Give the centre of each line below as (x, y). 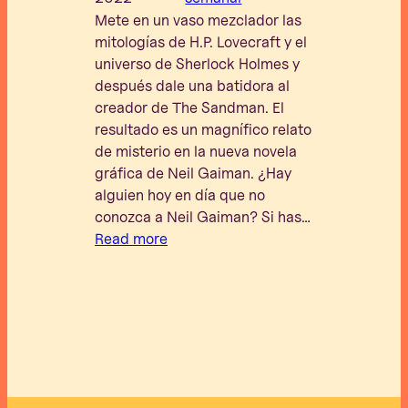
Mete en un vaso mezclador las (198, 20)
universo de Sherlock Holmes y (197, 64)
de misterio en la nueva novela (196, 152)
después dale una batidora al (192, 86)
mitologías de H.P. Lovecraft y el (201, 42)
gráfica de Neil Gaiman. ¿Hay (193, 173)
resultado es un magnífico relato (203, 130)
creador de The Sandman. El (189, 108)
